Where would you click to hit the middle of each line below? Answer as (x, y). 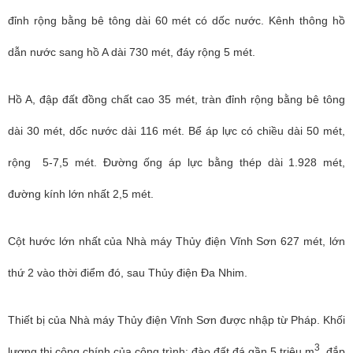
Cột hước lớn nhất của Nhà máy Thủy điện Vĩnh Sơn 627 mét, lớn (176, 241)
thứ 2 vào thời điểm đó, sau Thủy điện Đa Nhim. (128, 273)
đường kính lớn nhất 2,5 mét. (81, 194)
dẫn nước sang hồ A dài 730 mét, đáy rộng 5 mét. (132, 52)
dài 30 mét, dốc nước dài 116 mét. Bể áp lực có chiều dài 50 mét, (176, 131)
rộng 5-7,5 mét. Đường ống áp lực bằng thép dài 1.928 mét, (176, 162)
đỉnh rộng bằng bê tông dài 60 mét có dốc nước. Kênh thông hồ (176, 20)
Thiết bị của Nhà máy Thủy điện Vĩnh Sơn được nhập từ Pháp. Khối (176, 320)
